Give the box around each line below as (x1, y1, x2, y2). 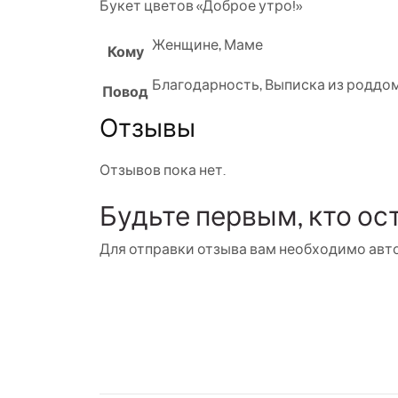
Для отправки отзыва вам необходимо (99, 239, 369, 259)
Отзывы (99, 113, 195, 144)
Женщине (152, 36, 219, 54)
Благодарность (152, 76, 259, 94)
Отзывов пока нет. (99, 160, 226, 179)
